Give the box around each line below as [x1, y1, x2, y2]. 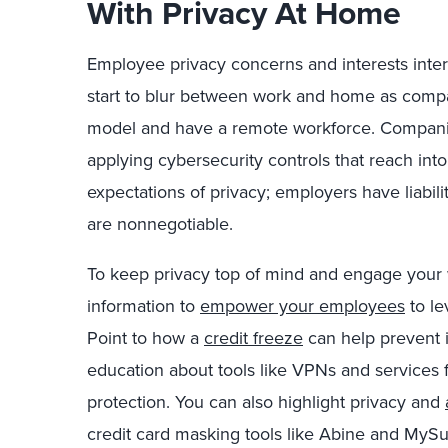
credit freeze [204, 325, 303, 350]
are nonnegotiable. [87, 211, 233, 236]
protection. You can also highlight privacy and [87, 389, 445, 414]
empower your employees [200, 293, 405, 318]
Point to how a [87, 325, 204, 350]
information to [87, 293, 200, 318]
